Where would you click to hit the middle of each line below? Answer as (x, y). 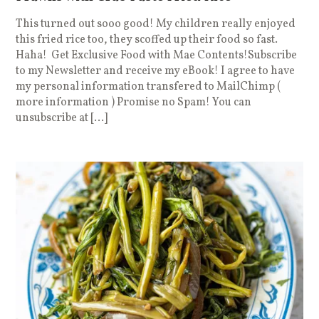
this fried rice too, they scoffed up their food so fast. (147, 40)
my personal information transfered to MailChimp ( (148, 87)
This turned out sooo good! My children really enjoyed (156, 25)
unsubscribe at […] (62, 119)
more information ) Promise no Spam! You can (134, 103)
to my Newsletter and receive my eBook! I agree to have (156, 72)
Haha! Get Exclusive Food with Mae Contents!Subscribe (157, 56)
